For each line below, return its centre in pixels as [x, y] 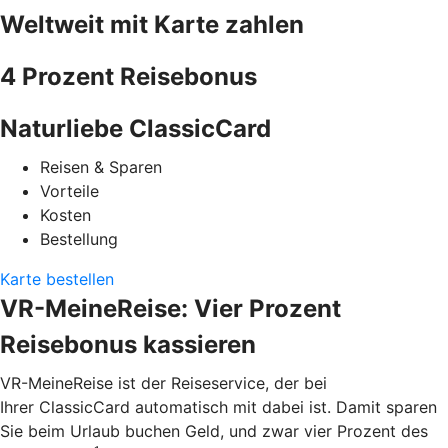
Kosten [65, 214]
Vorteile [69, 190]
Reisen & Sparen [101, 166]
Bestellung [79, 238]
